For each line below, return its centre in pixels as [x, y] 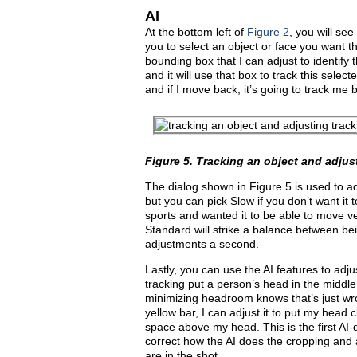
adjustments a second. [202, 244]
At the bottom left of [196, 32]
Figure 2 [268, 32]
